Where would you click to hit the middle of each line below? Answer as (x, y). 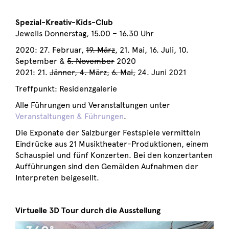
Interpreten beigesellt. (58, 178)
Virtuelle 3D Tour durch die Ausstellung (88, 211)
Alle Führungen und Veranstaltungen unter (93, 105)
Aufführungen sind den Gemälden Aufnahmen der (107, 167)
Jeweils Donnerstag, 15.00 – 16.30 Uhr (85, 34)
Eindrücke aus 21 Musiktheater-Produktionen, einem (112, 144)
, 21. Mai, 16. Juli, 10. (152, 50)
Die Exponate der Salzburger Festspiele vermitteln (108, 133)
